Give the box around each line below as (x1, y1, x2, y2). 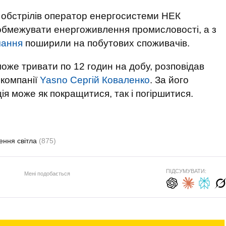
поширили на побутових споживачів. (23, 38, 190, 48)
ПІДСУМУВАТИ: (165, 168, 206, 174)
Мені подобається (24, 170, 70, 177)
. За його (150, 75, 189, 85)
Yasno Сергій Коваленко (40, 75, 150, 85)
